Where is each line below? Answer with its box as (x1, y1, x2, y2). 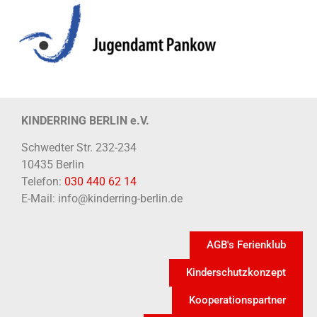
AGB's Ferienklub (207, 238, 286, 252)
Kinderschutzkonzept (186, 266, 286, 279)
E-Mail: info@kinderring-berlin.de (21, 191, 183, 205)
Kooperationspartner (189, 294, 286, 307)
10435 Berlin (21, 157, 84, 171)
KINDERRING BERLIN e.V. (21, 113, 149, 127)
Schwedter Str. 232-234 (21, 140, 137, 154)
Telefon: (21, 174, 64, 188)
